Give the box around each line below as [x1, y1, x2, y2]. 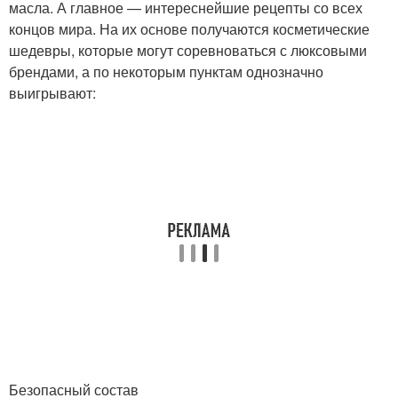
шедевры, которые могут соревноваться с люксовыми [9, 40, 367, 60]
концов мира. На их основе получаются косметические [9, 19, 370, 39]
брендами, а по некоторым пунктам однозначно [9, 61, 323, 82]
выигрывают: [9, 83, 96, 103]
